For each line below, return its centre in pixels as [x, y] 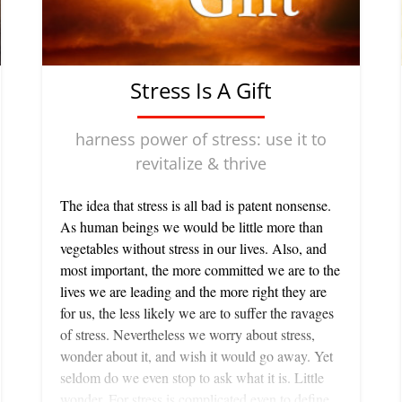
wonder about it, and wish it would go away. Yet [197, 356]
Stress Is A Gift [201, 91]
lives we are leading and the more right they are [193, 292]
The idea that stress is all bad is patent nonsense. [196, 205]
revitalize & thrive [201, 164]
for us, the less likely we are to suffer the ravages [197, 313]
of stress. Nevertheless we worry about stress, [188, 335]
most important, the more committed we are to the [200, 270]
